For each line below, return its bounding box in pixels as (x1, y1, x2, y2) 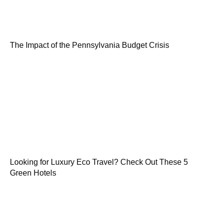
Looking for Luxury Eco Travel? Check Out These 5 (10, 158, 188, 167)
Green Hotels (10, 169, 56, 178)
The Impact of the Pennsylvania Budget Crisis (10, 41, 169, 50)
